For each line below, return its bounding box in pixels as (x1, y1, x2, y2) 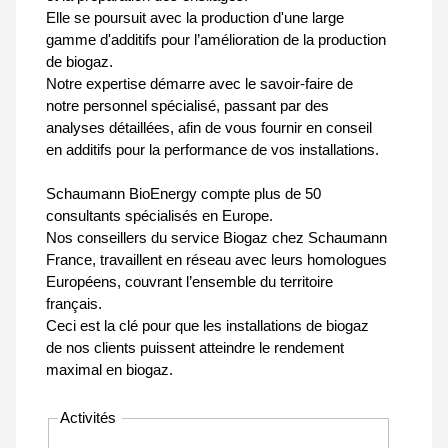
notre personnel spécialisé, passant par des (46, 97, 329, 115)
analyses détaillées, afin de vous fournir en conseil (46, 119, 372, 137)
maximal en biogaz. (46, 361, 173, 379)
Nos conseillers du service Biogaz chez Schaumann (46, 229, 387, 247)
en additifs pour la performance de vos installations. (46, 141, 379, 159)
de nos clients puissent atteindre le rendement (46, 339, 344, 357)
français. (46, 295, 102, 313)
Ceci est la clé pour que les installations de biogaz (46, 317, 369, 335)
